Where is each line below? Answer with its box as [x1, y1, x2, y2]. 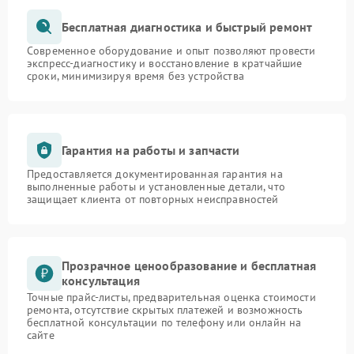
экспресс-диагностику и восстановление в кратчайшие [27, 56, 303, 71]
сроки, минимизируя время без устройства [27, 69, 244, 84]
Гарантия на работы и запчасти [62, 141, 240, 158]
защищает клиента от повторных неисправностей [27, 192, 279, 207]
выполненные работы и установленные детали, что [27, 179, 285, 194]
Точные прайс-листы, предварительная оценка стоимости [27, 290, 316, 305]
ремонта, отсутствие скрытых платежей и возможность [27, 303, 303, 318]
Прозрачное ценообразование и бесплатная [62, 258, 317, 274]
